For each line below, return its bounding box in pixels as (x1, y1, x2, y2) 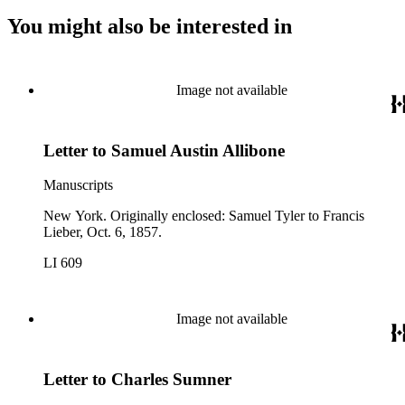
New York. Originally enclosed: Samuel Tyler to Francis (43, 208, 364, 224)
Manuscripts (43, 177, 113, 193)
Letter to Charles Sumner (43, 369, 231, 389)
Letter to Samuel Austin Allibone (43, 140, 285, 160)
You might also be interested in (7, 14, 292, 38)
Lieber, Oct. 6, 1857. (43, 224, 162, 240)
